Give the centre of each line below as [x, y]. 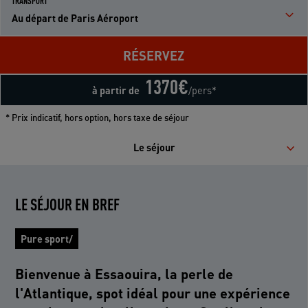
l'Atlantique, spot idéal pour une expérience [153, 293]
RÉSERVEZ [154, 55]
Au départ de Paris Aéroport [75, 18]
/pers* [202, 90]
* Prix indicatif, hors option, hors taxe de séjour [97, 118]
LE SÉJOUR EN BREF [68, 205]
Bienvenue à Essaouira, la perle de [124, 273]
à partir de [115, 90]
